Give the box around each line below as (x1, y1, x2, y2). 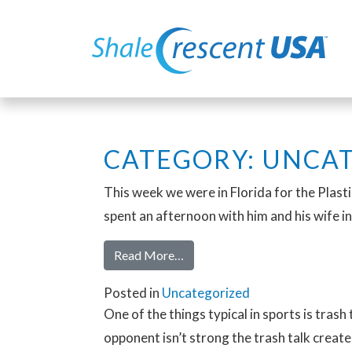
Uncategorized (162, 284, 250, 302)
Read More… (114, 247, 184, 263)
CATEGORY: (104, 144, 262, 175)
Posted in (104, 284, 162, 302)
